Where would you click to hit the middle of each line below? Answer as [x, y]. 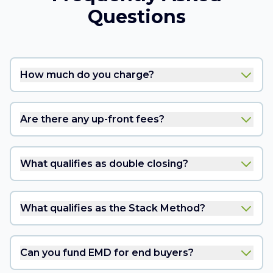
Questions [136, 17]
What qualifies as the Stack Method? [112, 208]
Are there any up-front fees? [92, 119]
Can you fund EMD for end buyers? [107, 252]
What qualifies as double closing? [104, 163]
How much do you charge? [87, 74]
